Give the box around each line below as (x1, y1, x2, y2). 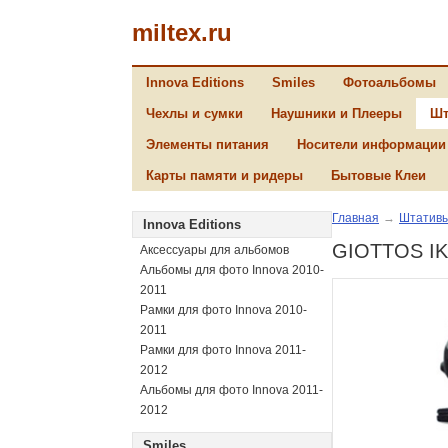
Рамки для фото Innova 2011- (140, 343, 306, 357)
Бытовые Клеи (331, 168, 426, 183)
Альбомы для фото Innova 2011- (140, 383, 323, 397)
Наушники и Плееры (271, 106, 402, 121)
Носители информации (297, 137, 446, 152)
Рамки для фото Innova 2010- (140, 303, 307, 317)
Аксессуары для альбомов (140, 243, 289, 257)
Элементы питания (146, 137, 269, 152)
